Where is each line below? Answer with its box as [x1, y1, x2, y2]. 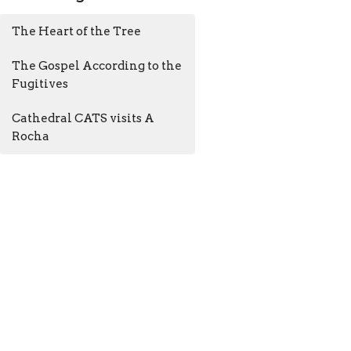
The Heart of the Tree [12, 24, 142, 38]
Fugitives [12, 76, 69, 91]
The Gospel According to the [12, 58, 183, 73]
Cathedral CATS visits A [12, 110, 155, 125]
